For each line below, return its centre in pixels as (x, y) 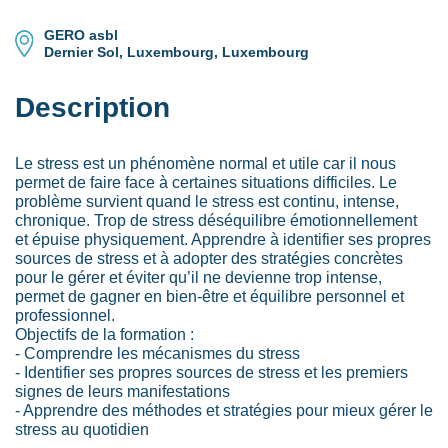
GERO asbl (81, 34)
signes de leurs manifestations (122, 390)
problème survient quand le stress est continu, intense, (207, 200)
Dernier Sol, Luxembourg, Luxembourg (177, 51)
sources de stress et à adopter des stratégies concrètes (209, 257)
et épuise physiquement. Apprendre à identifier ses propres (223, 238)
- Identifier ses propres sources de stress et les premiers (211, 371)
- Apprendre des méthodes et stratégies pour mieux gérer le (224, 409)
